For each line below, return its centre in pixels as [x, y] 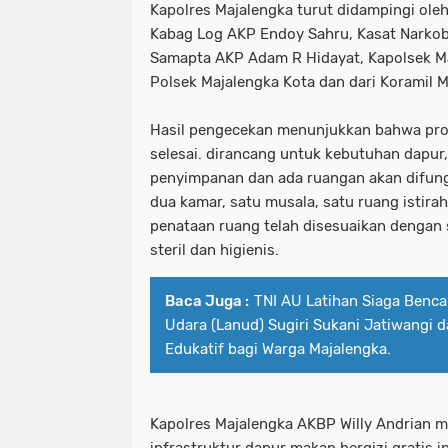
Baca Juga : [207, 301]
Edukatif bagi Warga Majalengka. [278, 349]
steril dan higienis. [214, 250]
